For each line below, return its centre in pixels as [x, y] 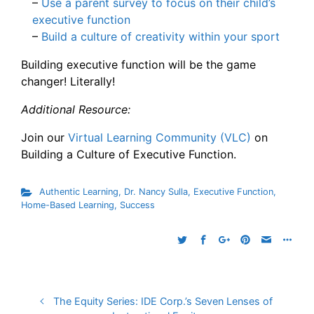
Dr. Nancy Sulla [156, 192]
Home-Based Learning [68, 205]
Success [137, 205]
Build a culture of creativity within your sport [161, 37]
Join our [45, 138]
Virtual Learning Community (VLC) [159, 138]
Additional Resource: [76, 110]
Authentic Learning [78, 192]
